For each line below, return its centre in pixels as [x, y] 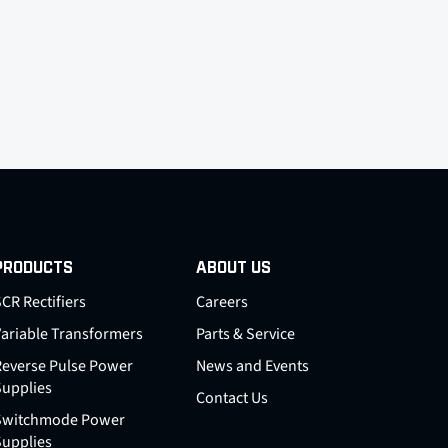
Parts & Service [245, 334]
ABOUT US [233, 268]
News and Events [252, 366]
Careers [221, 302]
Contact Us [231, 398]
